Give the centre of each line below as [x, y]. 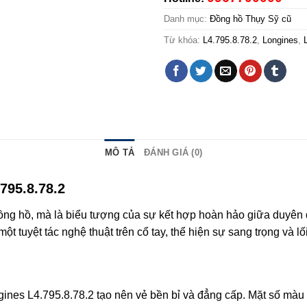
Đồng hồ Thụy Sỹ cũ [250, 19]
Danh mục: [187, 19]
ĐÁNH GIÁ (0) [173, 153]
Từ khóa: [183, 40]
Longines [280, 40]
